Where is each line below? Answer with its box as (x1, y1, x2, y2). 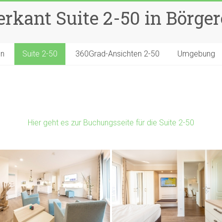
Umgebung (177, 49, 215, 58)
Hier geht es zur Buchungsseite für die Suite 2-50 (28, 118, 194, 127)
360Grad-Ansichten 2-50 (75, 49, 160, 58)
